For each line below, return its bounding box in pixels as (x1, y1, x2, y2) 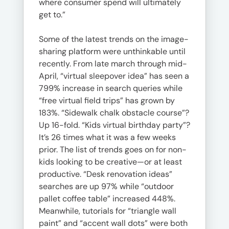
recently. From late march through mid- (39, 58, 187, 69)
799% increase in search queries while (39, 83, 182, 94)
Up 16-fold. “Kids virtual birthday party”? (39, 120, 190, 130)
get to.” (39, 9, 65, 20)
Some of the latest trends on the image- (39, 34, 189, 44)
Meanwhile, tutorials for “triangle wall (39, 205, 176, 216)
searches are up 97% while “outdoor (39, 181, 174, 192)
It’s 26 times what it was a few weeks (39, 132, 176, 143)
